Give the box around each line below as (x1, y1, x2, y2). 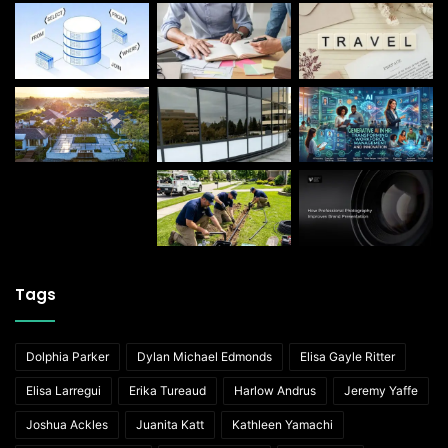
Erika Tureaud (129, 382, 206, 398)
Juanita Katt (136, 416, 204, 432)
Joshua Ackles (26, 416, 108, 432)
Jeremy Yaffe (344, 382, 418, 398)
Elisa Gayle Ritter (300, 348, 395, 364)
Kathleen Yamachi (232, 416, 333, 432)
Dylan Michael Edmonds (137, 348, 272, 364)
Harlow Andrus (234, 382, 316, 398)
